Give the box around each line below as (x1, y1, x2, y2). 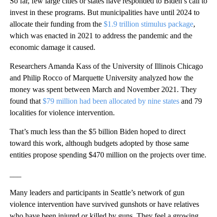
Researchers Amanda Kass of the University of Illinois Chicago (10, 62, 203, 70)
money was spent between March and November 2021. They (10, 85, 197, 93)
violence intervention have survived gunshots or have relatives (10, 200, 199, 208)
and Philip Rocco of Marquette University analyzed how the (10, 73, 193, 82)
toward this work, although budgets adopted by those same (10, 139, 189, 147)
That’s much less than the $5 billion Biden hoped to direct (10, 127, 186, 136)
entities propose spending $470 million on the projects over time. (10, 150, 206, 159)
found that (10, 96, 43, 105)
